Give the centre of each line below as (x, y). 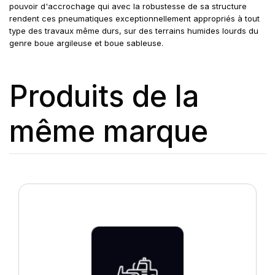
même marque (109, 131)
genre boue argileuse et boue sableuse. (86, 43)
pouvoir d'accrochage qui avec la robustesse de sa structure (128, 6)
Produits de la (104, 96)
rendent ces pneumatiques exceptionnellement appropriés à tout (134, 18)
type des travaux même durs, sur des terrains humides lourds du (134, 31)
